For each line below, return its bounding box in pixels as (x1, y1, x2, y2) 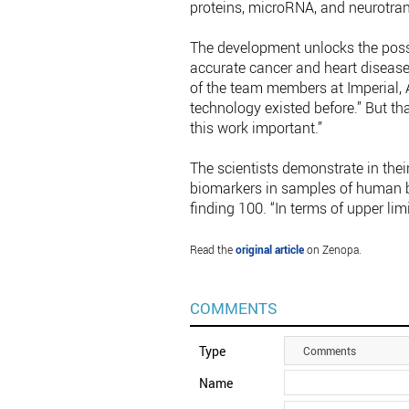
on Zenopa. (303, 242, 362, 257)
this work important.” (189, 118, 322, 139)
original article (235, 242, 304, 257)
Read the (189, 242, 236, 257)
